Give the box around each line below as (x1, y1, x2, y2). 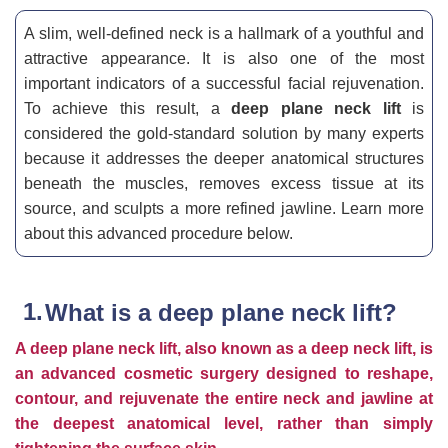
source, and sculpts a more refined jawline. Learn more (24, 200, 424, 217)
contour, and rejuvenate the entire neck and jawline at (15, 390, 433, 407)
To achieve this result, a (24, 100, 232, 117)
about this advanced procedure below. (24, 225, 293, 242)
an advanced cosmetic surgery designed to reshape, (15, 365, 433, 382)
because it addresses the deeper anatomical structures (24, 150, 424, 167)
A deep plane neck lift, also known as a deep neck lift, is (15, 340, 433, 357)
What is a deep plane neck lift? (45, 299, 397, 326)
